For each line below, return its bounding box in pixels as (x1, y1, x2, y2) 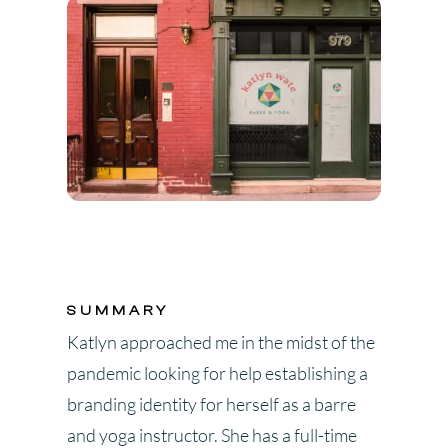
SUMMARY (67, 302, 170, 320)
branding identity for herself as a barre (67, 393, 357, 416)
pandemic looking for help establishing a (67, 362, 369, 385)
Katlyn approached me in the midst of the (67, 331, 376, 354)
